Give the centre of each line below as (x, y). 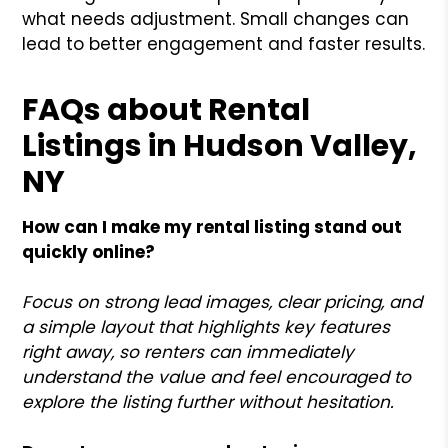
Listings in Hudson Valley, (220, 145)
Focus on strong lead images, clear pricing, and (222, 301)
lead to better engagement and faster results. (224, 43)
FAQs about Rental (166, 109)
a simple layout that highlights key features (206, 326)
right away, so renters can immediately (188, 351)
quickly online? (89, 251)
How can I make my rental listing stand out (212, 226)
